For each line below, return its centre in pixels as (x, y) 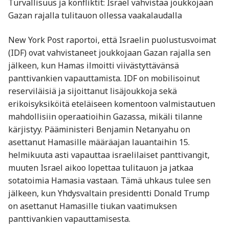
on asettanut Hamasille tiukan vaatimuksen (93, 206)
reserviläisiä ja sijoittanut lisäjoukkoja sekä (93, 91)
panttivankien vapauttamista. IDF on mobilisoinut (104, 78)
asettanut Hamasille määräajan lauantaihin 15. (99, 142)
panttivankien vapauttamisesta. (69, 219)
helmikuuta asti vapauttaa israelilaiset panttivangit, (109, 155)
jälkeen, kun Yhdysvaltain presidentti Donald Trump (109, 193)
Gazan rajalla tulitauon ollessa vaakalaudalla (95, 16)
